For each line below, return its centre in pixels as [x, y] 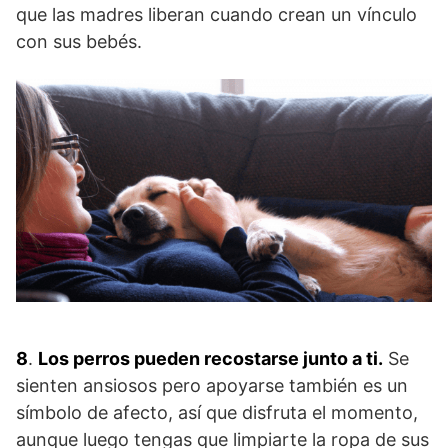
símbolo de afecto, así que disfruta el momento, [217, 412]
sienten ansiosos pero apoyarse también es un [212, 385]
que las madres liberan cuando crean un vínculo [216, 14]
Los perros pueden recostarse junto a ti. [210, 358]
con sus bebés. [79, 41]
